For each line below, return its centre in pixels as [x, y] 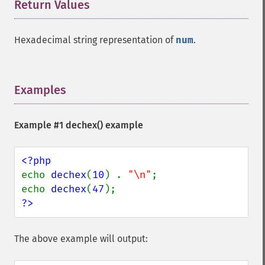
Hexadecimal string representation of [95, 40]
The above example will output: [81, 239]
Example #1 [40, 125]
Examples [40, 90]
